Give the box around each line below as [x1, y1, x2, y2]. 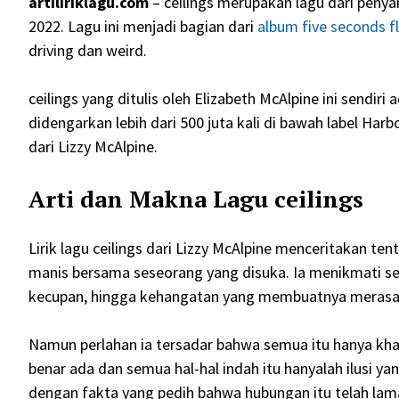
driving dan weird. [28, 40, 147, 61]
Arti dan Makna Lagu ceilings [28, 183, 363, 215]
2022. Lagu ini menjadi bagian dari [28, 16, 257, 37]
